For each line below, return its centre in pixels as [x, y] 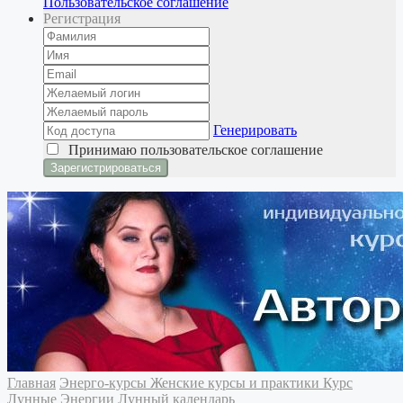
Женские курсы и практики [237, 383]
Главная [31, 383]
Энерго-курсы [105, 383]
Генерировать [255, 130]
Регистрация [82, 18]
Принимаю [101, 150]
